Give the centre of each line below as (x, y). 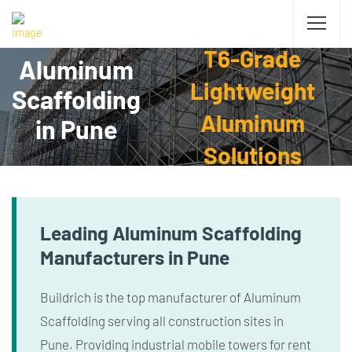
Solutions (252, 155)
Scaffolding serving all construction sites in (162, 321)
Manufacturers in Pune (135, 257)
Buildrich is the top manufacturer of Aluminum (170, 297)
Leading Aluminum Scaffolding (171, 233)
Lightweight (252, 90)
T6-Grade (252, 58)
